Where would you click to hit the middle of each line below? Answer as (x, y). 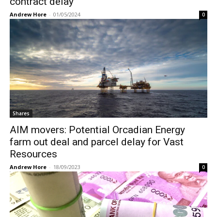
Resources (33, 154)
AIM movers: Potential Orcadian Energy (97, 130)
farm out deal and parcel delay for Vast (97, 142)
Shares (21, 113)
